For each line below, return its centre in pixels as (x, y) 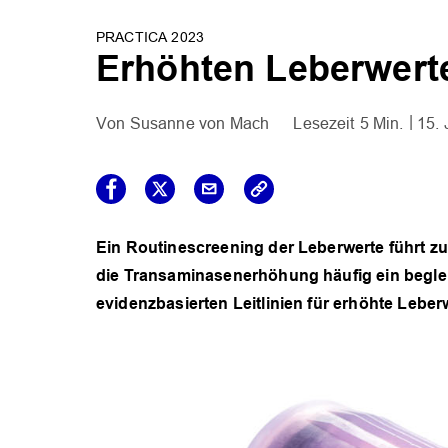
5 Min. (381, 124)
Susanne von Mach (199, 124)
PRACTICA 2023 (150, 37)
